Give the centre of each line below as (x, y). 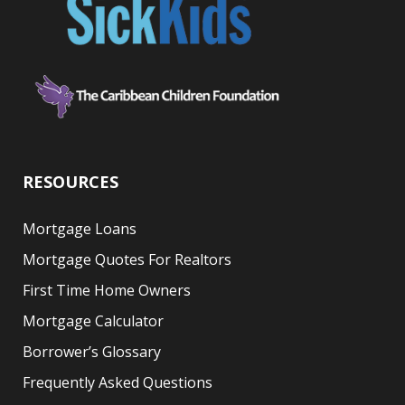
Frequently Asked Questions (118, 382)
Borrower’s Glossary (92, 351)
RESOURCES (71, 181)
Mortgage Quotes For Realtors (127, 259)
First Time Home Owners (107, 290)
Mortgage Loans (80, 228)
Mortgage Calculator (93, 320)
